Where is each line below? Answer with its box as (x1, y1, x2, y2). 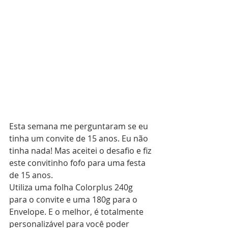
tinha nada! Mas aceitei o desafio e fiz (9, 145, 153, 156)
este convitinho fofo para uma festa (9, 157, 148, 168)
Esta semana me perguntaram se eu (9, 120, 150, 132)
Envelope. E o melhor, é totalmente (9, 206, 146, 217)
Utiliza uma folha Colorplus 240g (9, 181, 135, 193)
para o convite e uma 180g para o (9, 193, 139, 205)
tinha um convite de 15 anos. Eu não (9, 132, 150, 144)
